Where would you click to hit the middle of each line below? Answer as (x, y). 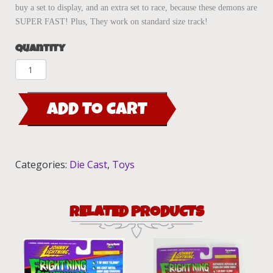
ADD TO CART (97, 109)
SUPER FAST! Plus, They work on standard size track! (112, 22)
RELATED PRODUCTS (136, 212)
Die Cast (88, 165)
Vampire (37, 97)
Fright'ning (45, 66)
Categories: (42, 165)
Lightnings (44, 82)
